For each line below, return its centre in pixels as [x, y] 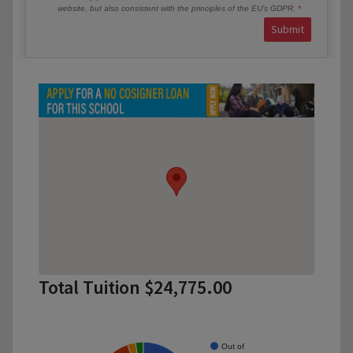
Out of [233, 346]
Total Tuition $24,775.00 [135, 288]
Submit [288, 29]
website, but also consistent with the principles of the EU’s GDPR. [178, 8]
